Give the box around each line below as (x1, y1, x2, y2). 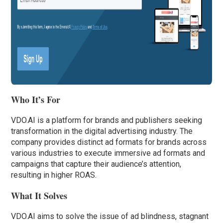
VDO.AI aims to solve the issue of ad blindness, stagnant (11, 212, 209, 222)
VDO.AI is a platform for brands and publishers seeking (11, 115, 203, 125)
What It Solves (11, 189, 68, 203)
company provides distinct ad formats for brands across (11, 137, 207, 147)
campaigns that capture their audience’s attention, (11, 159, 182, 169)
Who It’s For (11, 93, 61, 107)
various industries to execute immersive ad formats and (11, 148, 206, 158)
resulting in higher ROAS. (11, 170, 97, 180)
